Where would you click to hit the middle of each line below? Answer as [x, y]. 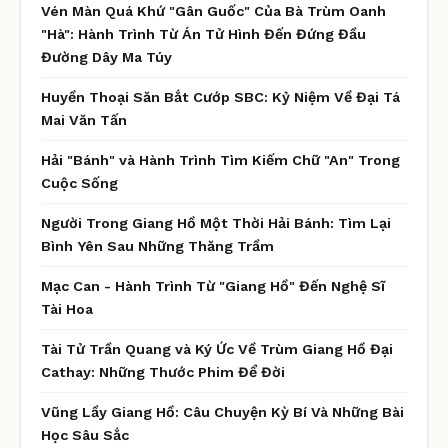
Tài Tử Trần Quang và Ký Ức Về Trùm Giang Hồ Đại [217, 348]
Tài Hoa [67, 308]
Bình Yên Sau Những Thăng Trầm [157, 245]
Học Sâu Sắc [85, 434]
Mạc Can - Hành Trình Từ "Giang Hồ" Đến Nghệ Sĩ [213, 285]
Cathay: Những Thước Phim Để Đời [163, 371]
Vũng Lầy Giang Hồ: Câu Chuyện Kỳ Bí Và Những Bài [222, 411]
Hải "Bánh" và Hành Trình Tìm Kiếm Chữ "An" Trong [220, 159]
